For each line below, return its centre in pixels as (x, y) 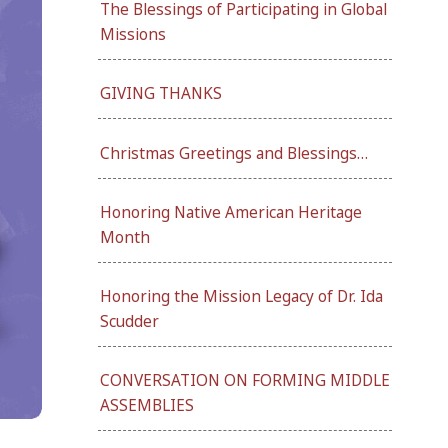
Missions (133, 35)
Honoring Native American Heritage (231, 212)
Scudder (129, 322)
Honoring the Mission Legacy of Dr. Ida (241, 297)
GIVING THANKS (161, 94)
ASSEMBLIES (147, 406)
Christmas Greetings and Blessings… (234, 153)
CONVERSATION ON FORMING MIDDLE (245, 381)
